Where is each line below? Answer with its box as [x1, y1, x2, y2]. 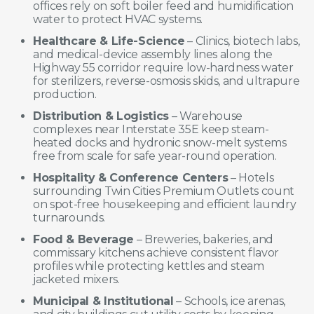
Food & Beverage [33, 232, 135, 246]
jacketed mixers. [33, 272, 120, 286]
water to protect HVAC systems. [33, 12, 203, 26]
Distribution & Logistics [33, 109, 170, 123]
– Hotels [228, 170, 274, 184]
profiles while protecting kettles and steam [33, 259, 264, 273]
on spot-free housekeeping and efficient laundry [33, 197, 296, 211]
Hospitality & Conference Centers [33, 170, 228, 184]
